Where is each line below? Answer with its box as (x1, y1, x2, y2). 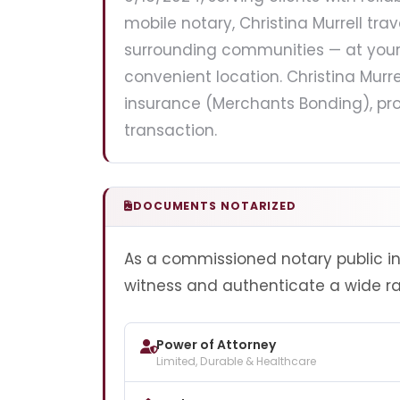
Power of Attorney (156, 336, 276, 354)
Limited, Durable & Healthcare (156, 354, 316, 370)
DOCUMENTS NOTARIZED (132, 198, 297, 214)
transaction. (124, 119, 217, 141)
